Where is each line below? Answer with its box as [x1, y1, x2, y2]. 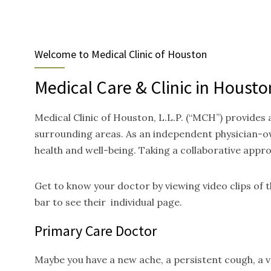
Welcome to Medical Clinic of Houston [34, 47, 207, 61]
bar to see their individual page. [34, 196, 182, 208]
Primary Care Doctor [34, 221, 157, 240]
